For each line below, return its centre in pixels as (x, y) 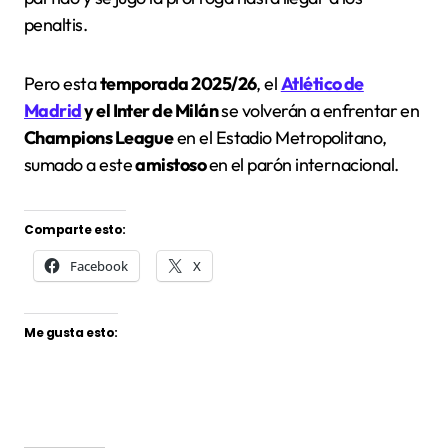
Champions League (99, 137)
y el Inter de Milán (149, 110)
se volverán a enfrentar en (318, 110)
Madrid (53, 110)
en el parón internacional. (303, 164)
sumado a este (80, 164)
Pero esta (62, 83)
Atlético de (322, 83)
